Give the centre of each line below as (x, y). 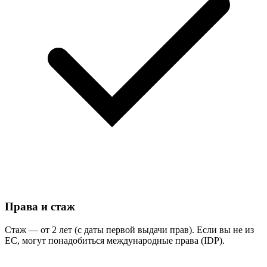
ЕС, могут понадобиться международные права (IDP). (115, 241)
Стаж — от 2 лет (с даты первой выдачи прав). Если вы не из (129, 230)
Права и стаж (40, 207)
